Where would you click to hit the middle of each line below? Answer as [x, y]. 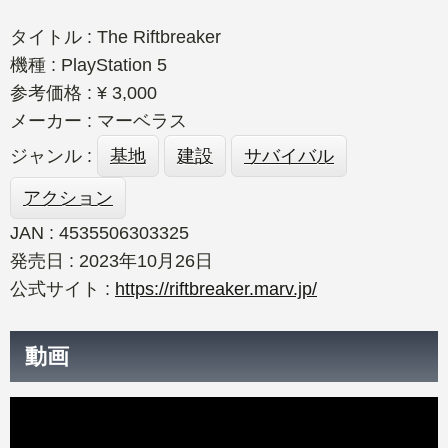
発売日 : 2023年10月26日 [111, 261]
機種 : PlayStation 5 [88, 65]
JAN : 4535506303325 [99, 233]
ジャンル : [53, 156]
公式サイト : [62, 289]
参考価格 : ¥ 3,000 [83, 93]
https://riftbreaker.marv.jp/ [216, 289]
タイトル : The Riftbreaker [115, 37]
